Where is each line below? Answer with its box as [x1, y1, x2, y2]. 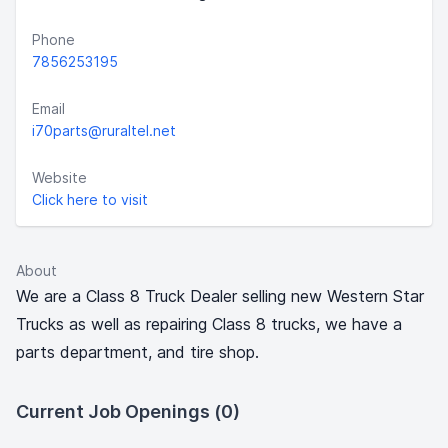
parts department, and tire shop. [16, 342, 259, 362]
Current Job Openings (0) [16, 401, 240, 422]
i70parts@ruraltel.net [32, 122, 176, 139]
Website [32, 169, 87, 186]
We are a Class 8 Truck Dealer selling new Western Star [16, 286, 424, 306]
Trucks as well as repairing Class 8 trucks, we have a [16, 314, 402, 334]
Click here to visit [32, 191, 148, 208]
